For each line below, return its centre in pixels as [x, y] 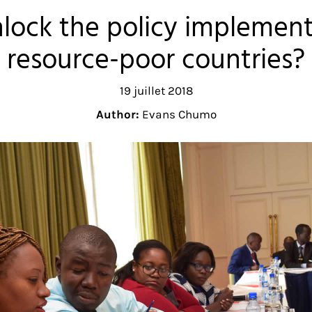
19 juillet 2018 [156, 91]
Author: [119, 115]
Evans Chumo [179, 115]
